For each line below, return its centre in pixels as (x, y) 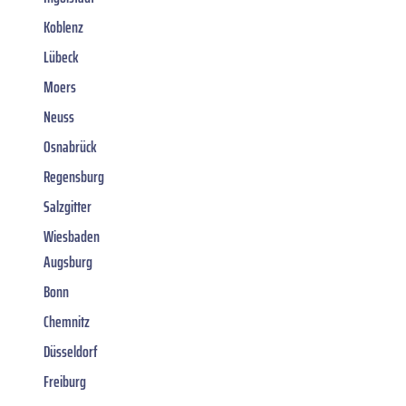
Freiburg (65, 381)
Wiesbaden (72, 236)
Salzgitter (68, 206)
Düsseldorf (71, 351)
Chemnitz (67, 321)
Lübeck (61, 57)
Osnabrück (70, 146)
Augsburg (68, 261)
